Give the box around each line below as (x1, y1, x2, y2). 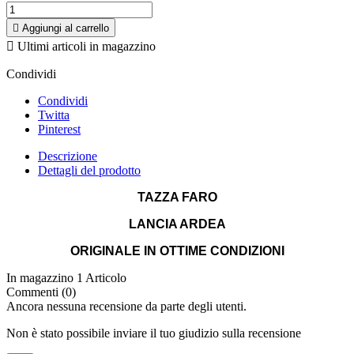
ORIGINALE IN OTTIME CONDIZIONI (70, 244, 284, 258)
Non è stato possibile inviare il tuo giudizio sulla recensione (6, 326, 301, 341)
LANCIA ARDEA (128, 217, 226, 232)
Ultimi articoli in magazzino (14, 40, 156, 54)
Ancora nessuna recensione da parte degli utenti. (6, 299, 247, 314)
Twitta (38, 108, 70, 122)
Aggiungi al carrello (22, 22, 109, 35)
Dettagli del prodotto (38, 164, 141, 178)
